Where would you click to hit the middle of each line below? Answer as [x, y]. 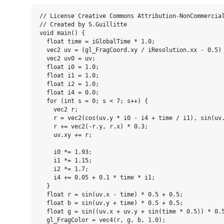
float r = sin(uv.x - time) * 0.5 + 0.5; [111, 195]
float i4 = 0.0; [69, 93]
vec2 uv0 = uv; [67, 59]
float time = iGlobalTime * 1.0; [97, 42]
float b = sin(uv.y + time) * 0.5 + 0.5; [111, 203]
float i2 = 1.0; [69, 84]
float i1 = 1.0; [69, 76]
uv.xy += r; [66, 135]
